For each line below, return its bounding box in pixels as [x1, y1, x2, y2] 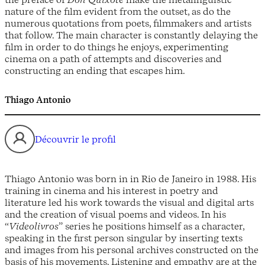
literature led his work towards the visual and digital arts [5, 196, 254, 209]
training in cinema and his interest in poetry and [5, 185, 218, 197]
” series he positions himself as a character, [59, 220, 244, 232]
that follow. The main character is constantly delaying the [5, 29, 258, 41]
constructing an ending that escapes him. [5, 64, 185, 77]
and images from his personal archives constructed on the [5, 244, 258, 256]
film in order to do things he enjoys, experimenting [5, 41, 228, 53]
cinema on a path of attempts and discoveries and [5, 53, 222, 65]
